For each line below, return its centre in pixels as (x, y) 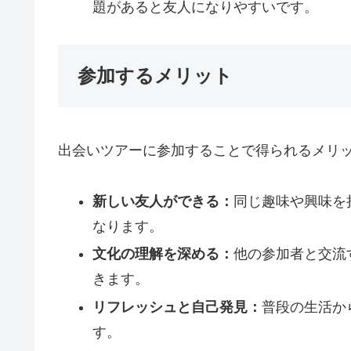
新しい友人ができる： (163, 201)
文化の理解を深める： (163, 254)
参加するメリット (155, 76)
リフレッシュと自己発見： (177, 307)
